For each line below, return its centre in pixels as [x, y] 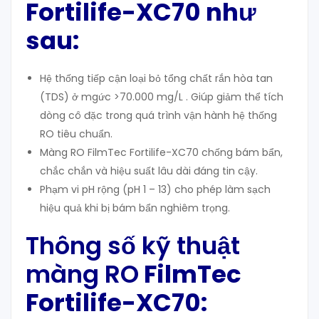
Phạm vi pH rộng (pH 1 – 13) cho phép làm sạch [155, 190]
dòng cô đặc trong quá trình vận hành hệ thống [158, 116]
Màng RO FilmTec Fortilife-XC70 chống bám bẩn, [161, 153]
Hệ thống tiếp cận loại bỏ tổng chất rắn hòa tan [156, 79]
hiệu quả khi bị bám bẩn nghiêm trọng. [135, 208]
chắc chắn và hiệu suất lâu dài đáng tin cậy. [149, 171]
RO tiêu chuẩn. [76, 134]
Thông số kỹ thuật [133, 246]
